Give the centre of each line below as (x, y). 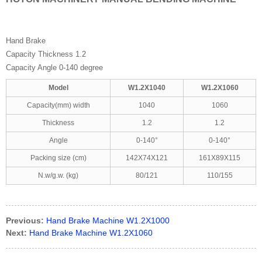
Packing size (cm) (58, 158)
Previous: (25, 220)
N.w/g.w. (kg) (58, 175)
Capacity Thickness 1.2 (46, 54)
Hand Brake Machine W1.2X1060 (91, 233)
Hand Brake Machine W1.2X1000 (108, 220)
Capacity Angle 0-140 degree (54, 68)
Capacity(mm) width (58, 105)
